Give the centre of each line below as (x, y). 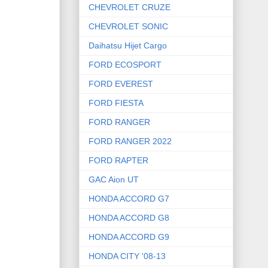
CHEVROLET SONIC (128, 27)
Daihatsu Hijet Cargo (128, 46)
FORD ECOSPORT (125, 65)
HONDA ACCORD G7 (129, 199)
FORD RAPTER (118, 161)
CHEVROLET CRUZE (130, 7)
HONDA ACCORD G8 (129, 218)
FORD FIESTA (116, 103)
